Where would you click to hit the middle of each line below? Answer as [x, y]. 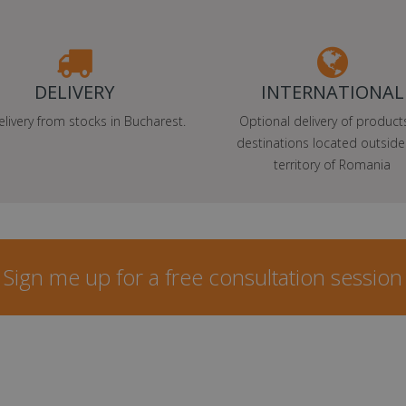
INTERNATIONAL [332, 92]
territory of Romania [332, 164]
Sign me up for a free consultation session [203, 276]
